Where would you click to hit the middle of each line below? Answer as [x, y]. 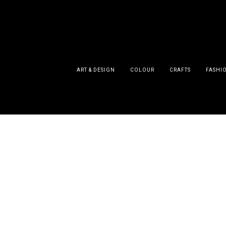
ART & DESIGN [96, 70]
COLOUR [142, 70]
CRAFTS [180, 70]
